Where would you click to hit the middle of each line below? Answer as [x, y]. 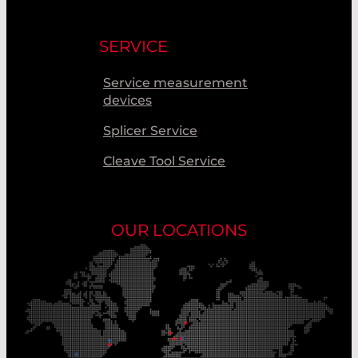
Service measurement [175, 82]
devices [127, 100]
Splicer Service [150, 130]
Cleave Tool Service [164, 161]
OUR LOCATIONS [179, 230]
